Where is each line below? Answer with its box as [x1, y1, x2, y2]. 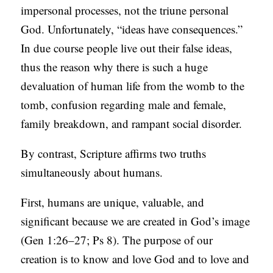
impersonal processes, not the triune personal [21, 2, 229, 18]
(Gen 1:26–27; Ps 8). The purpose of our [21, 232, 213, 248]
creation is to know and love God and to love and [21, 251, 250, 267]
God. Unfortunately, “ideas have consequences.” [21, 21, 243, 37]
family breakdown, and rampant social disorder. [21, 116, 243, 132]
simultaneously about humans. [21, 165, 163, 180]
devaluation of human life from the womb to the [21, 78, 245, 94]
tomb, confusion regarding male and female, [21, 97, 227, 113]
